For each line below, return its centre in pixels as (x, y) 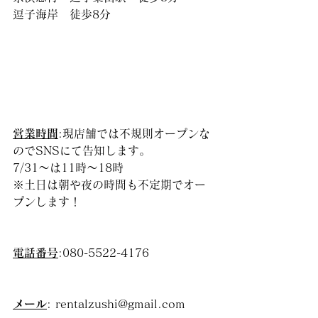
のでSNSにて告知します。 (82, 150)
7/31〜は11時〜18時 (68, 168)
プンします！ (47, 202)
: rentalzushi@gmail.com (116, 304)
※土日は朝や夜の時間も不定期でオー (109, 185)
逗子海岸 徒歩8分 (62, 14)
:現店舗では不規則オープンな (134, 133)
